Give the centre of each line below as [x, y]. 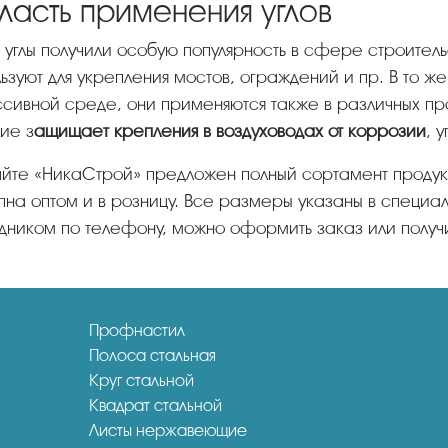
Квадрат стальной [155, 405]
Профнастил [137, 330]
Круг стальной [141, 380]
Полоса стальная [152, 355]
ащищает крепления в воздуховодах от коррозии [230, 130]
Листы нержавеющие [168, 430]
